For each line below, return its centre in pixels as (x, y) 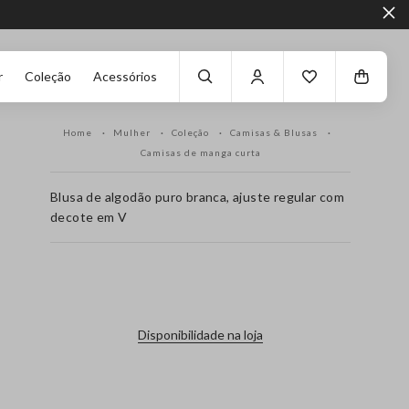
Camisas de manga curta (200, 152)
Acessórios (125, 76)
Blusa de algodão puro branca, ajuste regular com (198, 197)
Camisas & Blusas (275, 132)
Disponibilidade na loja (201, 335)
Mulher (133, 132)
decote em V (89, 217)
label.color (200, 281)
